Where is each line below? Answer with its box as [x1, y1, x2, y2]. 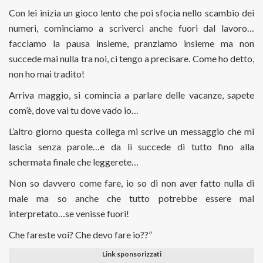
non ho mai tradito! [9, 68, 85, 79]
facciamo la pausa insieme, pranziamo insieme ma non [9, 38, 254, 49]
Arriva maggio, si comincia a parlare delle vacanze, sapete [9, 89, 254, 100]
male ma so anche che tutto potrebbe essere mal [9, 193, 254, 204]
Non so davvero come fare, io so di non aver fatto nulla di [9, 177, 254, 188]
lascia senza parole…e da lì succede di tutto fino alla [9, 141, 254, 152]
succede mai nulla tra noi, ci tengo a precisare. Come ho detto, [9, 53, 254, 64]
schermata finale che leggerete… [9, 156, 139, 167]
